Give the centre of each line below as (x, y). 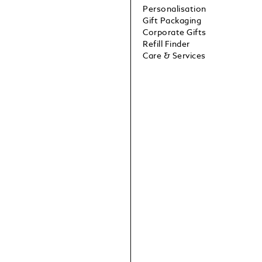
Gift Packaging (172, 21)
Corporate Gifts (175, 33)
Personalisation (175, 10)
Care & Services (174, 56)
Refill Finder (166, 45)
